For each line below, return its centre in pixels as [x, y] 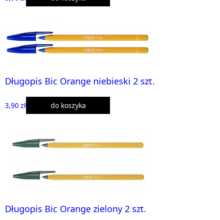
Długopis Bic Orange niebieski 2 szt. [80, 81]
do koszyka [68, 105]
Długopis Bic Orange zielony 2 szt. [76, 209]
